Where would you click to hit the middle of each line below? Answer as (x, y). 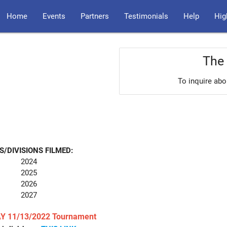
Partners (95, 16)
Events (54, 16)
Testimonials (146, 16)
